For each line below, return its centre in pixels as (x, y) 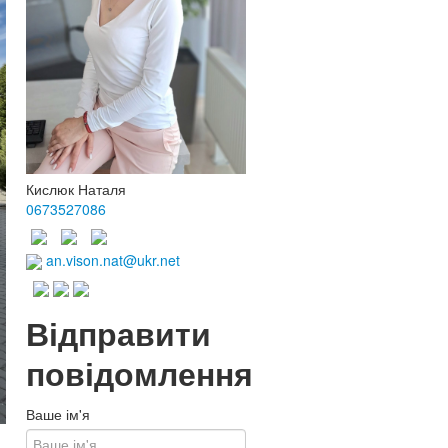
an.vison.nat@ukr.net (111, 259)
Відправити (118, 334)
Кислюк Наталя (76, 189)
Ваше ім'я (58, 414)
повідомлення (139, 374)
